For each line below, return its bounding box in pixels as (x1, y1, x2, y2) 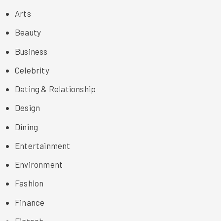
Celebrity (15, 65, 49, 75)
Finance (15, 197, 45, 207)
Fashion (15, 178, 44, 188)
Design (15, 103, 40, 113)
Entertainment (15, 140, 71, 150)
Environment (15, 159, 63, 170)
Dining (15, 121, 38, 132)
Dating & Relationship (15, 84, 96, 94)
